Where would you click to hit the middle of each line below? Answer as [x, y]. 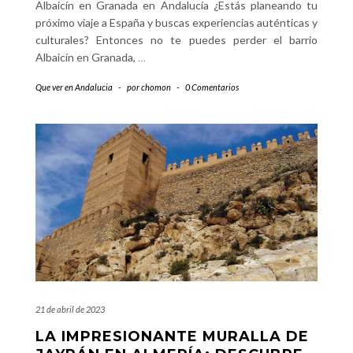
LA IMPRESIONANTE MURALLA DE [172, 336]
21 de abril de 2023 [70, 309]
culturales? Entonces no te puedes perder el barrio [176, 40]
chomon [156, 87]
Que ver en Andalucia [74, 87]
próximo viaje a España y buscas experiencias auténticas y [176, 22]
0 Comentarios [212, 87]
